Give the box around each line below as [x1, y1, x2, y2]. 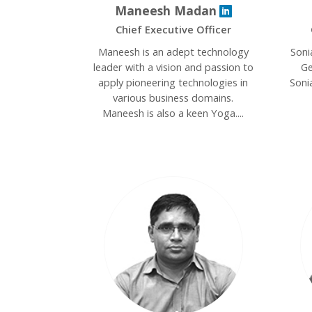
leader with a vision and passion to [93, 60, 253, 74]
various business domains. [113, 91, 234, 104]
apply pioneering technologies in [98, 75, 249, 89]
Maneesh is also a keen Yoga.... [102, 106, 244, 120]
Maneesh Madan [114, 2, 217, 19]
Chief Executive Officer [115, 22, 231, 36]
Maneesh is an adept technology [97, 45, 249, 58]
